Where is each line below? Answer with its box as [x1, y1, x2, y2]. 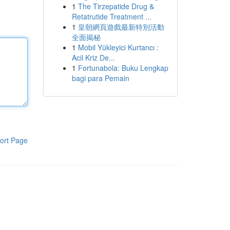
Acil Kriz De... [71, 52, 115, 63]
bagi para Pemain [71, 73, 129, 83]
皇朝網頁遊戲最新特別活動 [78, 22, 164, 32]
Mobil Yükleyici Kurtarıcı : [78, 42, 159, 52]
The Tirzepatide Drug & [78, 1, 154, 11]
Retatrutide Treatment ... [71, 11, 151, 22]
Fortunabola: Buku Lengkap [78, 63, 168, 73]
